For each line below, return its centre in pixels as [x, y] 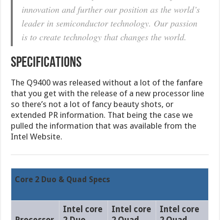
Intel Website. [37, 137]
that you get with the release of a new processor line [108, 93]
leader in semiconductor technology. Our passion [110, 23]
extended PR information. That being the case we [102, 115]
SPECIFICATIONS [46, 63]
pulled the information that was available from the [104, 126]
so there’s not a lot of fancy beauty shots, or [92, 104]
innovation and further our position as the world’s [111, 9]
